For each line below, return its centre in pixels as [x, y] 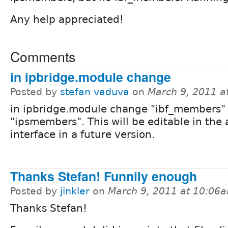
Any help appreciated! [67, 19]
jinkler [75, 191]
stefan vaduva [95, 92]
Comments [43, 56]
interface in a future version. [82, 134]
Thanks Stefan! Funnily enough [104, 176]
